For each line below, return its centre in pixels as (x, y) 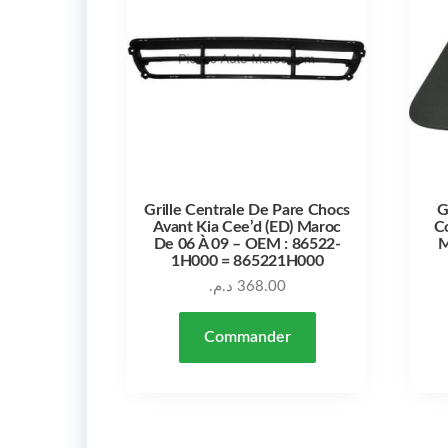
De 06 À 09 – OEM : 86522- (247, 243)
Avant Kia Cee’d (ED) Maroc (247, 226)
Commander (247, 336)
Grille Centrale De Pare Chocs (247, 209)
